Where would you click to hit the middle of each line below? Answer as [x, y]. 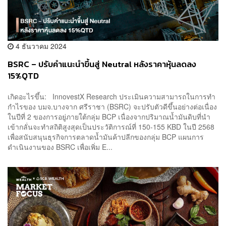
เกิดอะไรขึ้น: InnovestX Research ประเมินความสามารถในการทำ [111, 97]
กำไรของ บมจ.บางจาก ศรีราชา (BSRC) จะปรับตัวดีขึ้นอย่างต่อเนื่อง [112, 107]
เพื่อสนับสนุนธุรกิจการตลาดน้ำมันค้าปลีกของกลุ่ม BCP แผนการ [106, 137]
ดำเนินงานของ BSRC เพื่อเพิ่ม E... [60, 147]
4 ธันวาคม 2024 [40, 46]
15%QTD [23, 76]
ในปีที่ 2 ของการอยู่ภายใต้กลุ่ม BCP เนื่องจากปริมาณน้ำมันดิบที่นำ [109, 117]
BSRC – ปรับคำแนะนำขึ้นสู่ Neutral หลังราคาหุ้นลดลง [102, 64]
